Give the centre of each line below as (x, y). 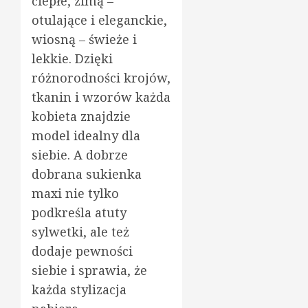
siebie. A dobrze (80, 154)
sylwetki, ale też (80, 231)
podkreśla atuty (79, 212)
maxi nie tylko (75, 193)
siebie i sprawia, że (89, 270)
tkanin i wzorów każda (101, 97)
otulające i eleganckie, (99, 20)
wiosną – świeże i (84, 39)
